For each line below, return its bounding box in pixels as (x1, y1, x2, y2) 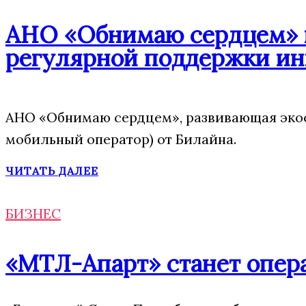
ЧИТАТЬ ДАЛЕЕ (5, 164, 98, 178)
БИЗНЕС (5, 205, 61, 222)
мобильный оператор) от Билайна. (5, 130, 236, 148)
